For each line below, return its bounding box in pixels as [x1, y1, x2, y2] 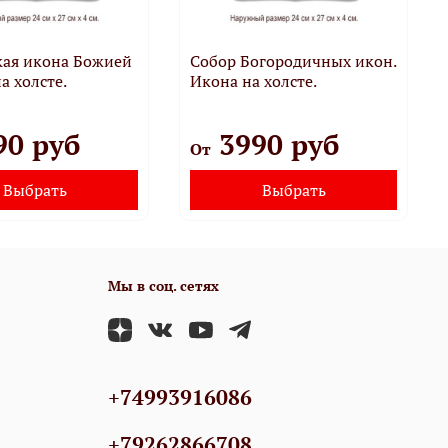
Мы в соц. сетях [108, 275, 219, 295]
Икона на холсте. [190, 69, 318, 92]
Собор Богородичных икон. [190, 49, 397, 72]
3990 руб [211, 125, 340, 163]
